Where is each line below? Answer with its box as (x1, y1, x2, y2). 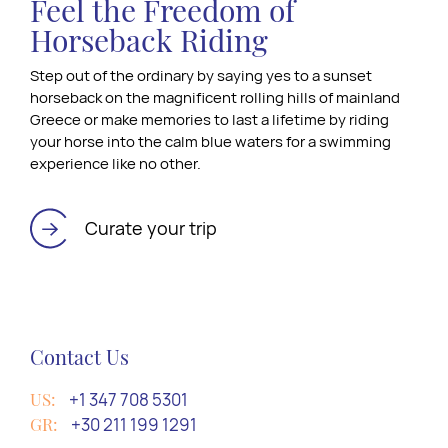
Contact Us (30, 343, 129, 371)
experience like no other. (30, 153, 201, 175)
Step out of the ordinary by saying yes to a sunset (30, 65, 372, 87)
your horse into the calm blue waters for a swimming (30, 131, 391, 153)
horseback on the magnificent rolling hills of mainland (30, 87, 400, 109)
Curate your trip (85, 215, 217, 240)
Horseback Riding (30, 20, 268, 61)
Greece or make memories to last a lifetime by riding (30, 109, 389, 131)
